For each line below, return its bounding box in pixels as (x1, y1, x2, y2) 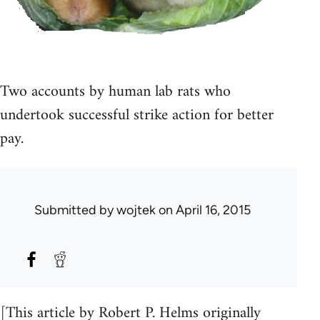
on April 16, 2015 (156, 202, 251, 219)
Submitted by (34, 202, 116, 219)
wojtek (116, 202, 156, 219)
